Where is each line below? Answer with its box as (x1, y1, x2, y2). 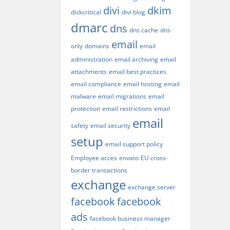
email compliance (71, 80, 121, 88)
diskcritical (71, 8, 101, 16)
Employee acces (71, 154, 117, 162)
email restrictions (102, 104, 152, 113)
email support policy (105, 140, 163, 148)
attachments (71, 67, 107, 76)
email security (90, 121, 130, 130)
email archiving (114, 55, 158, 64)
